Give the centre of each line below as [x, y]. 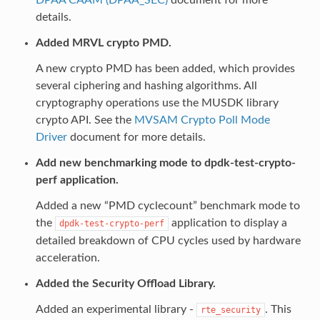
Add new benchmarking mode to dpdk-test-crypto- [165, 162]
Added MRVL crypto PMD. [103, 42]
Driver [51, 137]
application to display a [227, 222]
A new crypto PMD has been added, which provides [165, 68]
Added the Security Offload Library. [125, 283]
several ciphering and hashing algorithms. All [146, 85]
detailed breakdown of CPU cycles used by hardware [168, 240]
